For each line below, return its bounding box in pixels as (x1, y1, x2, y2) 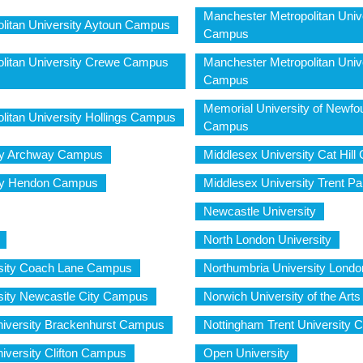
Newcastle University (203, 204, 316, 218)
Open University (203, 346, 289, 360)
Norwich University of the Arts (203, 289, 361, 303)
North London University (203, 233, 331, 246)
